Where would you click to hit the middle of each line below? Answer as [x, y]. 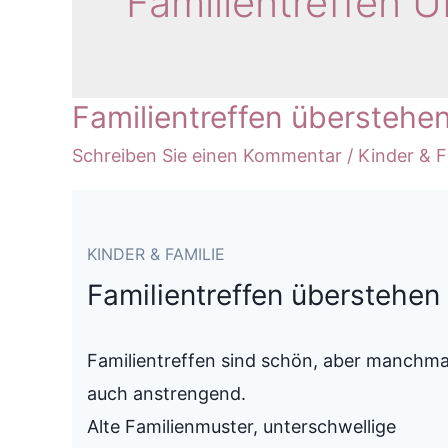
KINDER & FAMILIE [156, 254]
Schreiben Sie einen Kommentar [207, 155]
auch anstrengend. [166, 393]
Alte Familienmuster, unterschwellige [241, 426]
